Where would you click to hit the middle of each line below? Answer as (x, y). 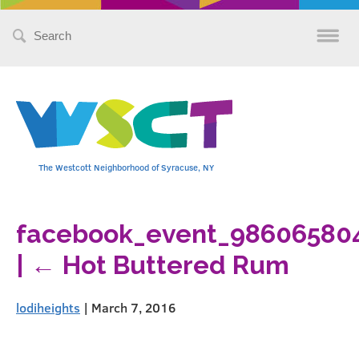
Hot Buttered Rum (176, 265)
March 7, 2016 (133, 307)
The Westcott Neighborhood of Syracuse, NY (126, 167)
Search (48, 29)
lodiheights (48, 307)
